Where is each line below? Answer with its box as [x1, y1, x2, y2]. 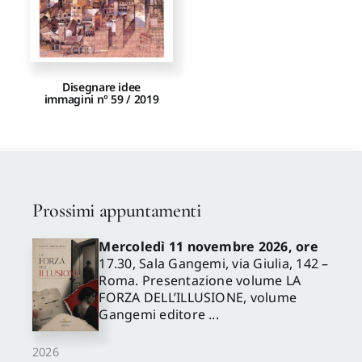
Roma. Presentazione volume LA [99, 271, 301, 290]
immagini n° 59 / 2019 [44, 91, 159, 107]
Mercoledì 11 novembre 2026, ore [99, 238, 318, 256]
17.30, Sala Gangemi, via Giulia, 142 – [99, 255, 329, 273]
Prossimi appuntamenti [32, 199, 201, 223]
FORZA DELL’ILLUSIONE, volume [99, 288, 297, 307]
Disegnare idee [62, 79, 141, 95]
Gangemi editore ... [99, 305, 219, 324]
